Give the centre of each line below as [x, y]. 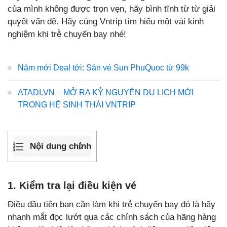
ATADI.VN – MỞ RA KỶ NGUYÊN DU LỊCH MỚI [106, 92]
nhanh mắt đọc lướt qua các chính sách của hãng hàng [112, 217]
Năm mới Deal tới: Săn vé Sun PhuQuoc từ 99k [103, 68]
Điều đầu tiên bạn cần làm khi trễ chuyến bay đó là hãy [111, 204]
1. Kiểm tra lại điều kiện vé [72, 185]
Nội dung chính [61, 146]
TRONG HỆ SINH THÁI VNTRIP [77, 105]
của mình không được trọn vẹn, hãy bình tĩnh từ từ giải [111, 9]
